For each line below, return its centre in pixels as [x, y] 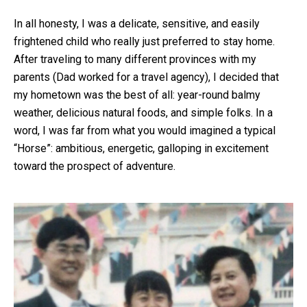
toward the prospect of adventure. [95, 166]
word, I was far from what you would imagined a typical [145, 130]
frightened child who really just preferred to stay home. [144, 41]
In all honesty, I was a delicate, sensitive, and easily [137, 23]
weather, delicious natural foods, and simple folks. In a [143, 112]
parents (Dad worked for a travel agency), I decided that [146, 77]
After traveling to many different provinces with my [135, 59]
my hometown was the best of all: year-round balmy [137, 95]
